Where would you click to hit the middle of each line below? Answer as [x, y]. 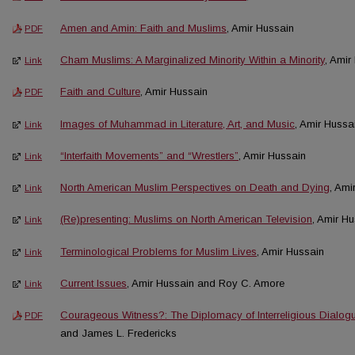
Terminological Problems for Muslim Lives [158, 251]
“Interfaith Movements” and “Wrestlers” [149, 155]
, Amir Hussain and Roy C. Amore [206, 283]
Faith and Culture [100, 92]
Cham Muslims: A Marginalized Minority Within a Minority [193, 60]
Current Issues [94, 283]
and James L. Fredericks [118, 334]
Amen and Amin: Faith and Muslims [143, 28]
